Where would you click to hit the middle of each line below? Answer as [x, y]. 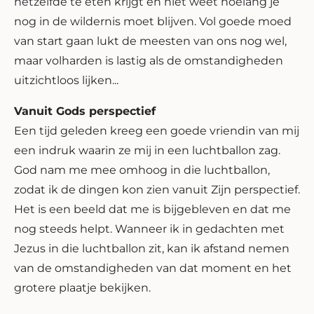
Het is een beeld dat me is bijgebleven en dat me [152, 209]
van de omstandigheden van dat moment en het [153, 268]
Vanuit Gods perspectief [85, 111]
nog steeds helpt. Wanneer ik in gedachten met [149, 228]
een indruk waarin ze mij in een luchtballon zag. [147, 150]
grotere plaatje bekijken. [82, 287]
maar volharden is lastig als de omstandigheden [149, 60]
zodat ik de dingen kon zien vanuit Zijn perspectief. [157, 189]
